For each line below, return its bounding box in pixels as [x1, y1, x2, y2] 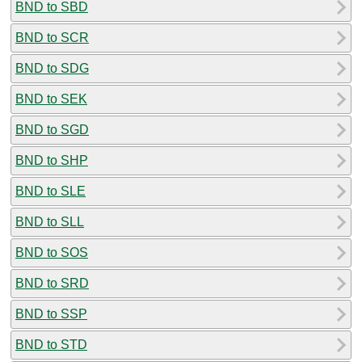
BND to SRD [15, 276, 89, 290]
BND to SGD [15, 122, 89, 137]
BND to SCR [15, 30, 89, 44]
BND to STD [15, 337, 87, 351]
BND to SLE [15, 183, 86, 198]
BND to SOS [15, 245, 88, 259]
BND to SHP [15, 153, 88, 167]
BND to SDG [15, 61, 89, 75]
